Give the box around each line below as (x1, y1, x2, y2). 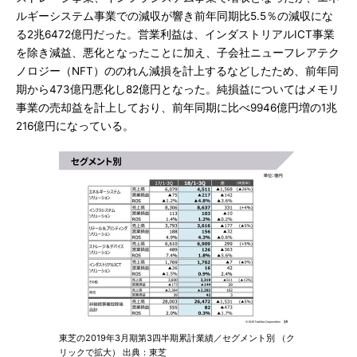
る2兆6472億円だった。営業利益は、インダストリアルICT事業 (16, 28, 335, 41)
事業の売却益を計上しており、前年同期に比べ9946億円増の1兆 (16, 101, 337, 114)
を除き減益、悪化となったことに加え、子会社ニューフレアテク (16, 46, 339, 59)
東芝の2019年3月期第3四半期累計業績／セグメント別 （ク (59, 332, 295, 343)
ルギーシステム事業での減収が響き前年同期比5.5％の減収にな (16, 10, 333, 22)
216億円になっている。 (16, 120, 134, 132)
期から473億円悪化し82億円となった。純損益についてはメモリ (16, 83, 339, 96)
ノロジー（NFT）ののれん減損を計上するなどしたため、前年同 (16, 65, 339, 77)
